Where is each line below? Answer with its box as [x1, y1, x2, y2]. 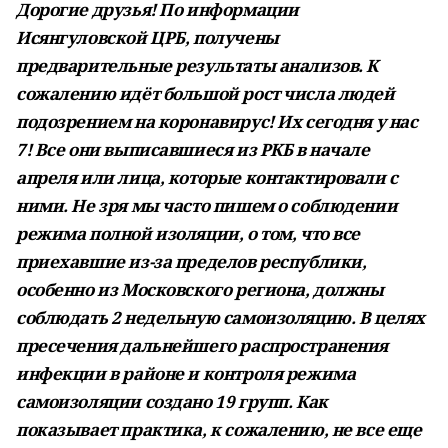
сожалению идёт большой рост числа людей [16, 82, 395, 105]
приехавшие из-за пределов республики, [16, 250, 367, 273]
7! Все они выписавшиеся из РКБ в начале [16, 138, 370, 161]
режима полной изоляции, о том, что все [16, 222, 361, 245]
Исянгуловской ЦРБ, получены [16, 26, 279, 49]
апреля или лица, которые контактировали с [16, 166, 398, 189]
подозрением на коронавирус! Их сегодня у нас [16, 110, 418, 133]
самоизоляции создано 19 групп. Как [16, 390, 328, 413]
